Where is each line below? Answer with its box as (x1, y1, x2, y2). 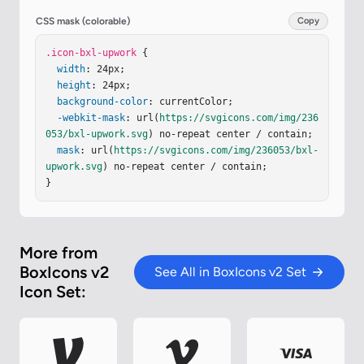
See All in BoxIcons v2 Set (154, 264, 306, 280)
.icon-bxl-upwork (45, 47, 136, 59)
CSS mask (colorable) (36, 15, 130, 28)
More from (19, 243, 97, 263)
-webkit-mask (57, 112, 125, 124)
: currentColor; (148, 96, 233, 108)
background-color (57, 96, 148, 108)
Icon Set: (19, 282, 86, 302)
